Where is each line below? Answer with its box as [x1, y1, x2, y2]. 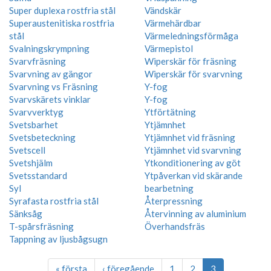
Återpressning [145, 195, 203, 206]
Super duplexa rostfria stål [9, 4, 116, 16]
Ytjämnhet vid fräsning [145, 131, 235, 143]
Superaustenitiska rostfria [9, 17, 114, 28]
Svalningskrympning [9, 42, 90, 54]
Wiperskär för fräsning [145, 55, 237, 67]
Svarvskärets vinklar [9, 93, 91, 105]
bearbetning [145, 182, 194, 194]
